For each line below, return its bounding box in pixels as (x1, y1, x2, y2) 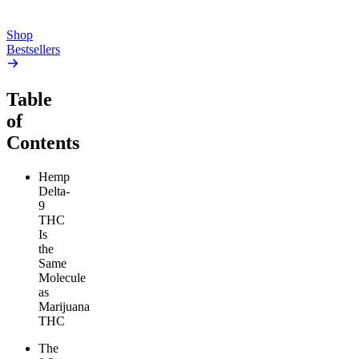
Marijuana (38, 300, 90, 314)
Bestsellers (6, 42, 60, 57)
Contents (6, 132, 79, 154)
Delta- (38, 184, 70, 199)
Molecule (38, 271, 86, 285)
